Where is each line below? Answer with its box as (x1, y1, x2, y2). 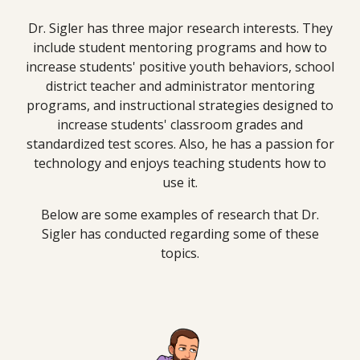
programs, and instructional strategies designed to (27, 96, 333, 114)
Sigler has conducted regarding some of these (41, 225, 319, 243)
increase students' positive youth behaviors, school (26, 58, 334, 76)
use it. (162, 174, 198, 191)
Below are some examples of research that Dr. (41, 206, 319, 223)
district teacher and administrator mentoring (45, 77, 315, 95)
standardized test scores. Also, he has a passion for (26, 135, 334, 153)
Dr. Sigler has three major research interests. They (27, 19, 333, 37)
